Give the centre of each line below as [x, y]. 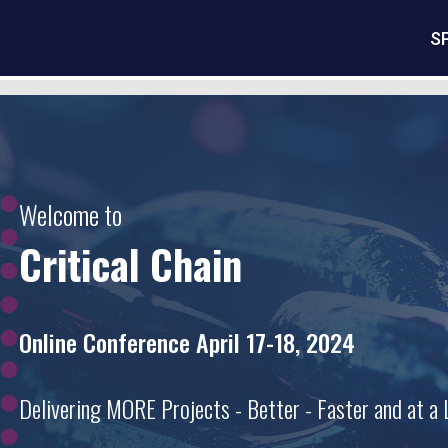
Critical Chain [131, 264]
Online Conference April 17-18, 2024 [187, 342]
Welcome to [71, 214]
